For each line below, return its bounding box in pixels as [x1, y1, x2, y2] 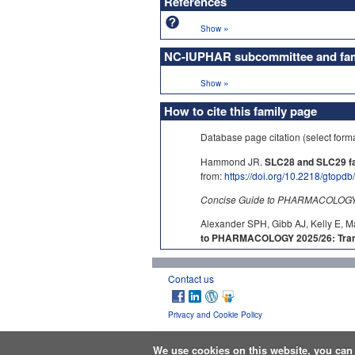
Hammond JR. [200, 154, 265, 168]
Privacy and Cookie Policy [168, 308, 262, 320]
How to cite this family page [164, 101, 317, 120]
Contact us [168, 271, 214, 285]
